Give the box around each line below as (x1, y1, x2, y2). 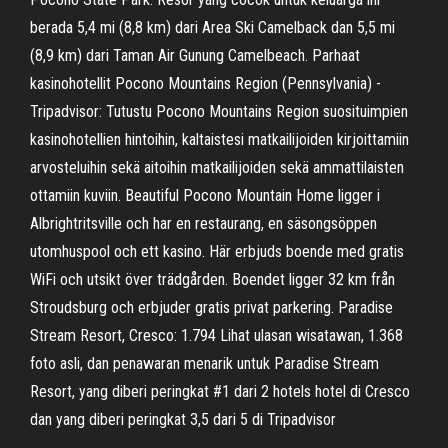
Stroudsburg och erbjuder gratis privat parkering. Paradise (30, 298, 393, 317)
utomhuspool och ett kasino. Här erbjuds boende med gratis (30, 242, 404, 261)
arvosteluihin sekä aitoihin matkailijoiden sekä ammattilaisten (30, 158, 404, 177)
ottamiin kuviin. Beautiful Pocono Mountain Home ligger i (30, 186, 380, 205)
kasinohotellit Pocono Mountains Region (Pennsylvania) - (30, 74, 381, 93)
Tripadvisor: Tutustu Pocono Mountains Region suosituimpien (30, 102, 408, 121)
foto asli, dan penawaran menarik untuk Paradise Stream (30, 354, 379, 373)
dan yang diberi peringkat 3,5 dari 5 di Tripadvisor (30, 410, 336, 429)
